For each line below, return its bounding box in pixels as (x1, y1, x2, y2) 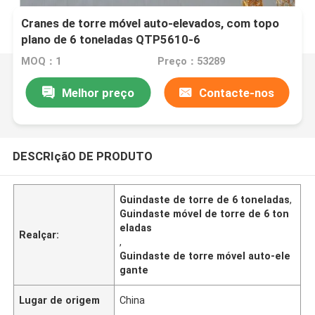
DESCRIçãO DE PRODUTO (12, 148, 153, 163)
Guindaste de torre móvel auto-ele (120, 250, 291, 262)
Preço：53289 (157, 56, 225, 67)
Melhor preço (61, 85, 134, 100)
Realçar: (19, 229, 60, 240)
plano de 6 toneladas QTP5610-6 (21, 32, 201, 47)
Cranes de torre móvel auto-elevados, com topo (21, 16, 280, 31)
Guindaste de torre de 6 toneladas (120, 193, 290, 205)
